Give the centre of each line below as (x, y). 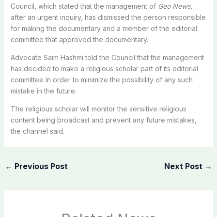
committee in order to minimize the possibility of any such (101, 79)
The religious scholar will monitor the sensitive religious (98, 108)
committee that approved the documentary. (79, 39)
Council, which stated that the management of (84, 6)
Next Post (185, 166)
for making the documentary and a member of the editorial (104, 28)
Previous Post (40, 166)
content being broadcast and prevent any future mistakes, (103, 120)
